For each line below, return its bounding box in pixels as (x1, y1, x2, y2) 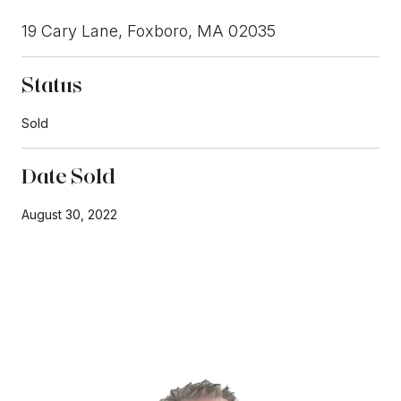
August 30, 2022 (21, 206, 117, 222)
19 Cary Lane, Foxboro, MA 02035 (21, 21, 276, 40)
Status (21, 71, 82, 98)
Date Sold (21, 162, 115, 189)
